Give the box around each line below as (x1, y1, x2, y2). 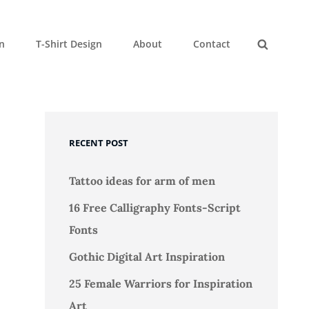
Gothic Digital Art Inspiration (68, 250, 225, 263)
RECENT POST (68, 137, 128, 149)
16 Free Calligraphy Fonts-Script (68, 201, 241, 215)
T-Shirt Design (36, 37, 102, 50)
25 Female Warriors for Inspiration (68, 277, 252, 290)
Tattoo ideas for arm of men (68, 174, 215, 188)
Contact (193, 37, 230, 50)
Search (262, 49, 294, 63)
